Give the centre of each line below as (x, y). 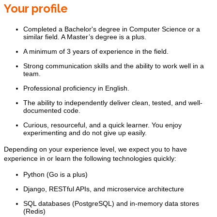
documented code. (52, 111)
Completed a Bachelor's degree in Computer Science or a (112, 29)
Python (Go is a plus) (55, 175)
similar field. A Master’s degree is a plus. (85, 37)
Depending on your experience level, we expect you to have (95, 149)
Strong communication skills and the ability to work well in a (114, 66)
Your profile (36, 9)
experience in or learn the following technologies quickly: (90, 159)
